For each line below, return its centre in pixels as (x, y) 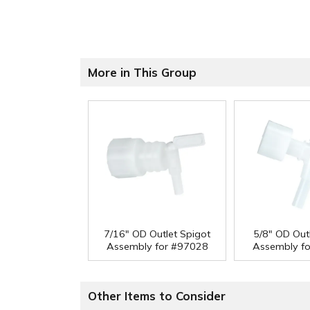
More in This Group (142, 73)
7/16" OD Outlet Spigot (157, 234)
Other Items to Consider (157, 296)
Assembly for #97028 (157, 247)
